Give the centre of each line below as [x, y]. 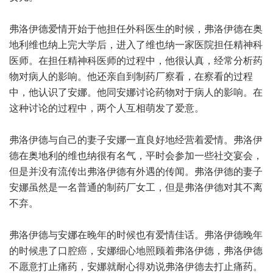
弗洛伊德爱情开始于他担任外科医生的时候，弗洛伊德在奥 [136, 29]
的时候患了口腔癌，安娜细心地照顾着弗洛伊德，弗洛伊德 [136, 251]
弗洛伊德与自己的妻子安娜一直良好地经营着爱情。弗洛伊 [136, 140]
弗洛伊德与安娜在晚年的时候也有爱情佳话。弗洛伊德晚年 [136, 235]
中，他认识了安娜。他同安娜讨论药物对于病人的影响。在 [136, 92]
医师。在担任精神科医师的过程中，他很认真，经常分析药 [136, 61]
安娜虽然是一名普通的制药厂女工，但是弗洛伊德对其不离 [136, 187]
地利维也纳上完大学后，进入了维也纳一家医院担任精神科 [136, 45]
